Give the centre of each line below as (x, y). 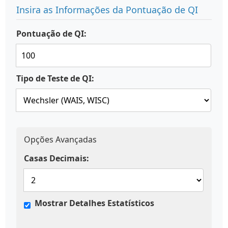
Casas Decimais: (56, 158)
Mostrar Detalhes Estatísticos (94, 203)
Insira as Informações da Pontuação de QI (107, 10)
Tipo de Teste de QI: (55, 78)
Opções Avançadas (60, 139)
